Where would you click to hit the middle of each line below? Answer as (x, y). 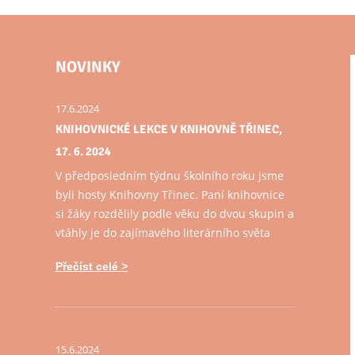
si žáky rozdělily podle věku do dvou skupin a (175, 214)
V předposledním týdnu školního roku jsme (170, 176)
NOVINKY (88, 67)
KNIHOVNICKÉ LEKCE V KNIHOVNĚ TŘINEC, (169, 129)
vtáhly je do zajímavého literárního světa (163, 233)
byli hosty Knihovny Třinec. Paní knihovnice (170, 195)
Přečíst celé (87, 266)
